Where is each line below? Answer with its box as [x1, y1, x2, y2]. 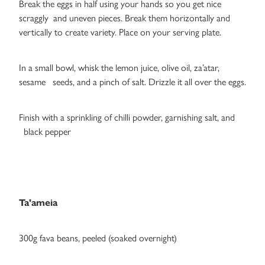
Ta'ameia [19, 197, 57, 209]
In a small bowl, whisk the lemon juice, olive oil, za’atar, [19, 62, 219, 74]
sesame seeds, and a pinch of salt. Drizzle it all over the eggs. [19, 76, 246, 88]
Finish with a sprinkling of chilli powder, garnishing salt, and [19, 112, 235, 124]
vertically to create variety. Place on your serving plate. [19, 27, 221, 38]
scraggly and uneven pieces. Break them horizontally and [19, 12, 230, 24]
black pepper [19, 126, 71, 138]
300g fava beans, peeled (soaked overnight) [19, 232, 177, 244]
